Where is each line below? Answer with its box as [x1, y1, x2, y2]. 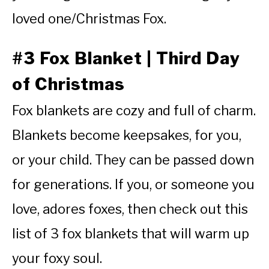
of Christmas [12, 73, 125, 94]
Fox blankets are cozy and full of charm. [12, 102, 256, 118]
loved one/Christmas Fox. [12, 11, 166, 27]
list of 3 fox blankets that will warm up [12, 225, 249, 241]
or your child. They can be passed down [12, 151, 254, 168]
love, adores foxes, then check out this [12, 201, 248, 217]
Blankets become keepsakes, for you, [12, 127, 241, 143]
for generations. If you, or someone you [12, 176, 255, 192]
